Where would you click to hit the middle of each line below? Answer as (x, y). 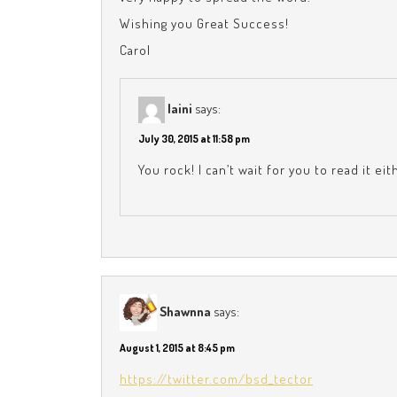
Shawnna (185, 311)
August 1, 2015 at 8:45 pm (177, 348)
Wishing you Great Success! (204, 23)
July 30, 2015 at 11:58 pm (194, 139)
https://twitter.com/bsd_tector (216, 379)
